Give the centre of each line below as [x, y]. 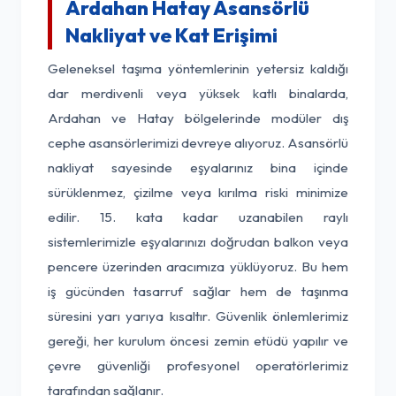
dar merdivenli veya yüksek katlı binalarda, [198, 93]
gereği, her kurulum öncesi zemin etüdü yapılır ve [198, 341]
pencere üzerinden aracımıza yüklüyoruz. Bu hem [198, 267]
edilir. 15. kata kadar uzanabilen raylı [198, 217]
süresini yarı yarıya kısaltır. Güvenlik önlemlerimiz [198, 316]
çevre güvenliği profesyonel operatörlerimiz [198, 366]
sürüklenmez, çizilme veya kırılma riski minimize [198, 192]
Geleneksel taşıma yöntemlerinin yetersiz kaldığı [198, 69]
